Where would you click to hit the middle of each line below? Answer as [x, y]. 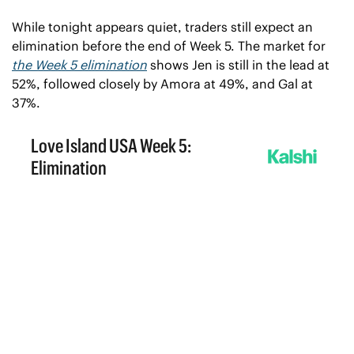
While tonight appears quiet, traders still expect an [162, 26]
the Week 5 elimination [79, 64]
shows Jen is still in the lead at [238, 64]
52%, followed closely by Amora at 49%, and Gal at [162, 83]
